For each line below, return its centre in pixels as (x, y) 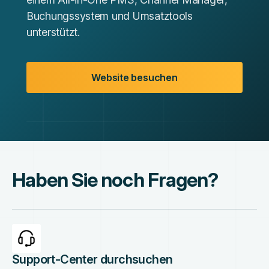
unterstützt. (53, 32)
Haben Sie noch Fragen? (115, 180)
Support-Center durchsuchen (92, 259)
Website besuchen (134, 77)
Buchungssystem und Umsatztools (110, 16)
